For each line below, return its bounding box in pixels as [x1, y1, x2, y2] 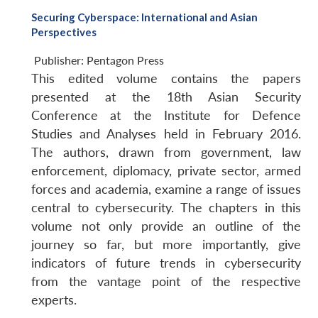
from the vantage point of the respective [31, 273, 301, 289]
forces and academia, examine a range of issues [31, 181, 301, 197]
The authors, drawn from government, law [31, 144, 301, 160]
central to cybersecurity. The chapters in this [31, 199, 301, 215]
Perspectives [31, 25, 97, 38]
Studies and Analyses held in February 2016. [31, 126, 301, 141]
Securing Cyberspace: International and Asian [31, 10, 258, 23]
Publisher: [34, 53, 87, 67]
